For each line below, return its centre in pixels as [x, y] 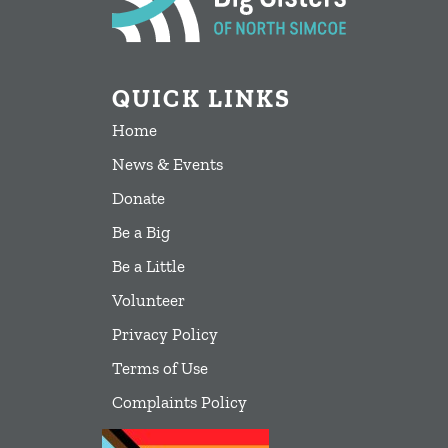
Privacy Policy [165, 334]
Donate [138, 198]
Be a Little [148, 266]
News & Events [167, 164]
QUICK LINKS [202, 98]
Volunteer [148, 300]
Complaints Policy [179, 402]
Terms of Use [160, 368]
